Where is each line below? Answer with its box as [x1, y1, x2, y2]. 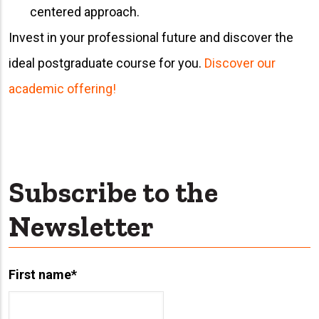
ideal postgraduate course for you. [9, 55, 204, 70]
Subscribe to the [9, 174, 218, 209]
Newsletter [9, 209, 154, 244]
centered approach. [30, 4, 142, 19]
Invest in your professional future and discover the [9, 29, 293, 45]
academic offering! [9, 80, 116, 96]
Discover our [204, 55, 276, 70]
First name [9, 266, 71, 282]
